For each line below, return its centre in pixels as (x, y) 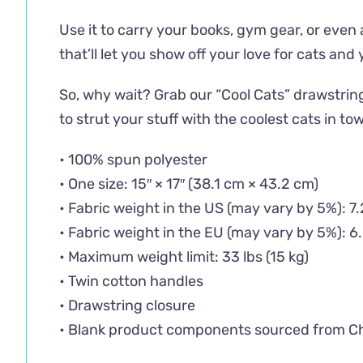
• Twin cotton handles (131, 281)
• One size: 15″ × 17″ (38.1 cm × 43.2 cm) (189, 184)
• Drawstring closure (127, 305)
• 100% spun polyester (133, 159)
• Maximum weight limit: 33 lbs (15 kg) (184, 256)
